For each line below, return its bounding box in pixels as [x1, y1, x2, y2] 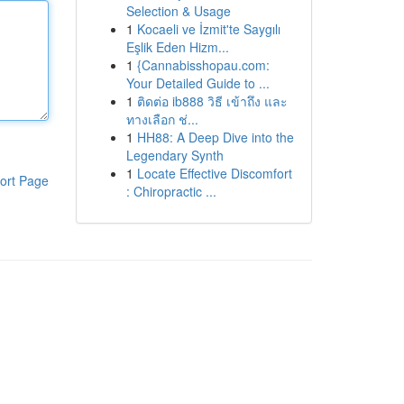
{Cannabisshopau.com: [136, 56, 270, 74]
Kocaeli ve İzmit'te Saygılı [136, 20, 280, 38]
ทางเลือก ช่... [125, 110, 198, 128]
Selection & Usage [125, 2, 231, 20]
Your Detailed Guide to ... [125, 74, 270, 92]
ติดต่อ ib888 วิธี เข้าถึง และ [136, 92, 288, 110]
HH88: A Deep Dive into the [136, 128, 294, 146]
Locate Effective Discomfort [136, 164, 292, 182]
